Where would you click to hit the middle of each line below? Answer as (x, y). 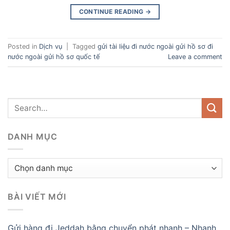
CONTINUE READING (112, 11)
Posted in (23, 46)
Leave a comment (195, 56)
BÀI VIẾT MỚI (37, 197)
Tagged (85, 46)
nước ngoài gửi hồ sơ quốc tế (54, 56)
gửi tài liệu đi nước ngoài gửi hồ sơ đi (155, 46)
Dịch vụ (51, 46)
